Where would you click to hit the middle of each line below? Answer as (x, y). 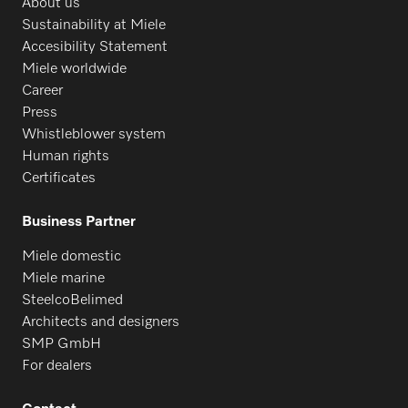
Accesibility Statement (95, 48)
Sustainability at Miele (94, 26)
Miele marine (63, 279)
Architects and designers (101, 323)
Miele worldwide (74, 70)
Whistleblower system (94, 135)
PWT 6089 (92, 110)
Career (42, 92)
